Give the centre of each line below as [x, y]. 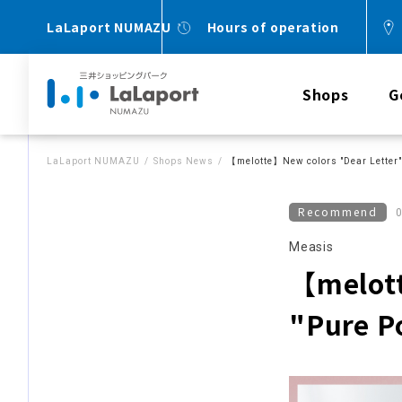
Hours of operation [273, 26]
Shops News [184, 161]
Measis [311, 247]
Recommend [338, 211]
